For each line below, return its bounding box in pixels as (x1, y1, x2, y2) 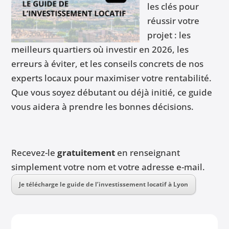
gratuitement (57, 147, 116, 159)
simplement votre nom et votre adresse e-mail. (11, 161, 205, 173)
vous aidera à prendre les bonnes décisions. (11, 101, 194, 113)
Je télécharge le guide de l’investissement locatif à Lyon (19, 180, 189, 189)
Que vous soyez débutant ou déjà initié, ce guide (11, 86, 213, 99)
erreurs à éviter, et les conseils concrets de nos (11, 58, 204, 70)
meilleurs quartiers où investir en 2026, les (11, 43, 189, 56)
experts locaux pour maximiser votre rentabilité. (11, 72, 212, 84)
